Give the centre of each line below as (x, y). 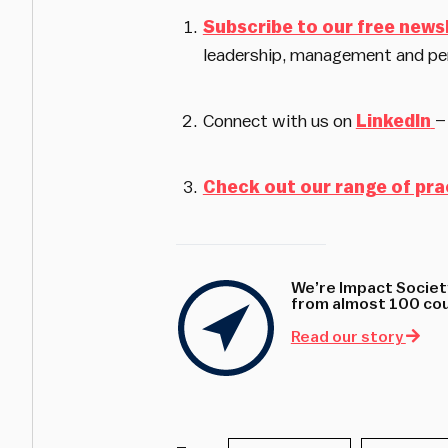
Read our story (348, 337)
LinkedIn (393, 120)
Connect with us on (279, 120)
